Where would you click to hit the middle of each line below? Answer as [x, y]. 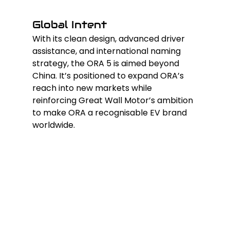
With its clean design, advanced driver [109, 39]
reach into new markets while [93, 88]
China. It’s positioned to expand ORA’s [109, 76]
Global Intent [69, 25]
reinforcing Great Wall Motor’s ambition [113, 101]
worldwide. [53, 125]
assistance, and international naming [107, 51]
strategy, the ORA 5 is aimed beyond [107, 64]
